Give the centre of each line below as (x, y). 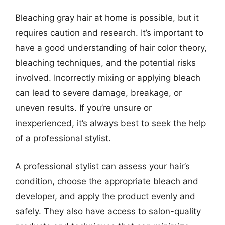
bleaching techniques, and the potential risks (105, 63)
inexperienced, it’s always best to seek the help (110, 123)
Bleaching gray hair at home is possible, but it (107, 18)
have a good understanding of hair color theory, (111, 48)
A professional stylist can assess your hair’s (102, 166)
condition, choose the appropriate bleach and (107, 181)
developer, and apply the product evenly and (105, 196)
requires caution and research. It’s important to (109, 33)
